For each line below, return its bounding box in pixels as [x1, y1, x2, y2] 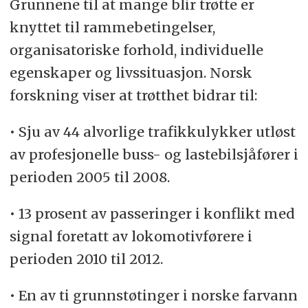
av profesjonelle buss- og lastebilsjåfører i [9, 145, 298, 163]
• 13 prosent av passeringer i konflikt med [9, 204, 295, 222]
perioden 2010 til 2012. [9, 250, 163, 267]
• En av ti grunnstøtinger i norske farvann [9, 286, 298, 304]
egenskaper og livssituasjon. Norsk [9, 64, 252, 81]
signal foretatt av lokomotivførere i [9, 227, 252, 245]
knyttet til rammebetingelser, [9, 19, 215, 36]
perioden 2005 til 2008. [9, 168, 170, 186]
